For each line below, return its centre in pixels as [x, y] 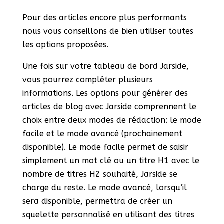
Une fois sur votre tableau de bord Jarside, [105, 66]
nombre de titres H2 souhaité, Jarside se [100, 174]
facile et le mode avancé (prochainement [102, 134]
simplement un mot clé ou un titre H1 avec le [111, 161]
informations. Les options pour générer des [105, 93]
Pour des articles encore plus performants [104, 18]
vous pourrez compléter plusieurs [87, 80]
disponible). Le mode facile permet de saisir [105, 147]
